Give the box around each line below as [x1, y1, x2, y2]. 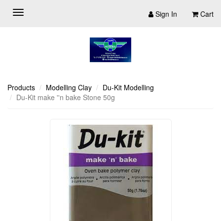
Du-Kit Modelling [103, 82, 154, 92]
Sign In [155, 8, 177, 19]
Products [7, 82, 35, 92]
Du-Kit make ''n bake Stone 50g [16, 92, 115, 102]
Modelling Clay [46, 82, 92, 92]
